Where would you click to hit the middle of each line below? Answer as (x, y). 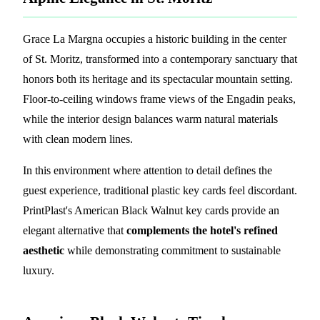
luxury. (39, 270)
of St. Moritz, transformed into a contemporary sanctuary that (160, 59)
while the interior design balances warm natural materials (150, 119)
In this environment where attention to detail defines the (147, 170)
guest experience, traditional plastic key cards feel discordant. (160, 190)
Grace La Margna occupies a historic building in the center (155, 39)
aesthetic (44, 250)
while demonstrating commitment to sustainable (172, 250)
